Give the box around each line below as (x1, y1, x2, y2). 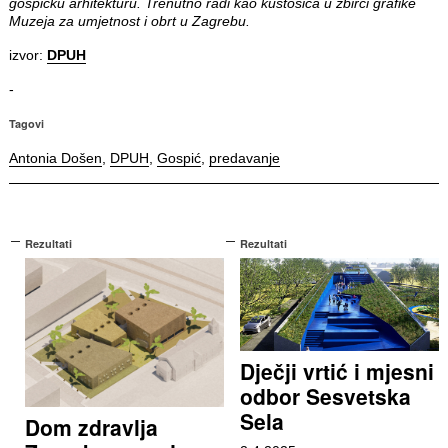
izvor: (8, 47, 47, 64)
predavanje (208, 150, 280, 167)
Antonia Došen (8, 150, 102, 167)
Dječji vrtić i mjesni (239, 356, 434, 387)
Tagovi (8, 116, 44, 132)
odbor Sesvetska (239, 381, 411, 412)
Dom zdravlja (24, 412, 158, 443)
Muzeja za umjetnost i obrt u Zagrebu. (8, 13, 250, 30)
